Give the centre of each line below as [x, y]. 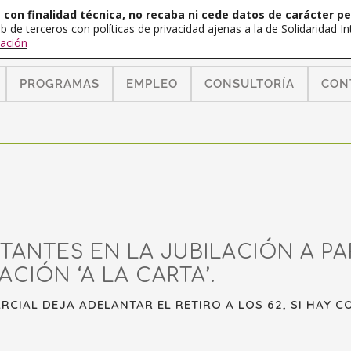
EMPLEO [152, 84]
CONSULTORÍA [250, 84]
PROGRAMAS [60, 84]
